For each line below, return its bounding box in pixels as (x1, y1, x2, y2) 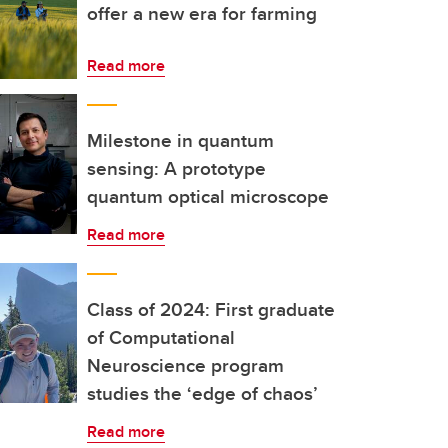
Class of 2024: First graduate (87, 295, 335, 323)
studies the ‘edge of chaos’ (87, 379, 318, 407)
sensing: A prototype (87, 154, 266, 182)
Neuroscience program (87, 351, 284, 379)
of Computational (87, 323, 235, 351)
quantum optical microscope (87, 182, 329, 210)
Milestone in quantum (87, 126, 274, 154)
